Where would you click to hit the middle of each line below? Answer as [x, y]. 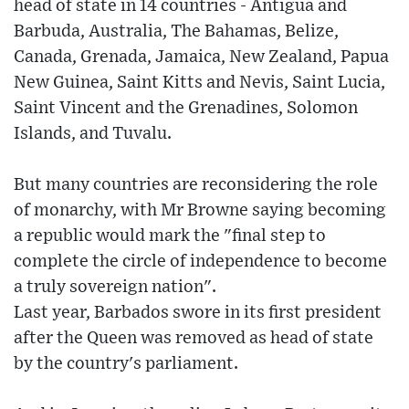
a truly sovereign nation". [115, 288]
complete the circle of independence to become [200, 262]
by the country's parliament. [126, 364]
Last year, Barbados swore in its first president [198, 313]
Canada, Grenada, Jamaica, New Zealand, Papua [201, 58]
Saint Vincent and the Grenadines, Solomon [186, 109]
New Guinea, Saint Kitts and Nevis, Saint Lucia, [199, 83]
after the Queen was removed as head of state [194, 339]
